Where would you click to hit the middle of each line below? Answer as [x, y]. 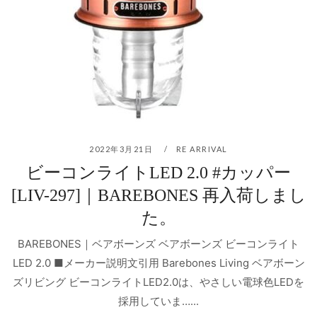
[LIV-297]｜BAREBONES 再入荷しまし [158, 195]
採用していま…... [158, 301]
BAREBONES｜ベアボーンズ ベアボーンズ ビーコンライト [158, 244]
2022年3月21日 [122, 149]
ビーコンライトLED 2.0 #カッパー [158, 172]
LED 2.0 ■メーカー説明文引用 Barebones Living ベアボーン [158, 263]
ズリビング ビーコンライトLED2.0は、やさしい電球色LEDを [158, 282]
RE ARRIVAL [202, 149]
